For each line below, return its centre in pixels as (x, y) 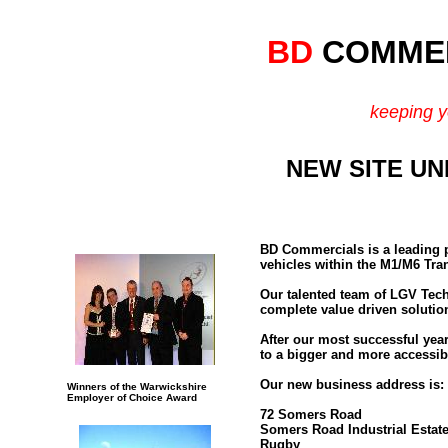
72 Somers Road (311, 414)
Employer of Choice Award (132, 397)
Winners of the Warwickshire (137, 386)
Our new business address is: (352, 384)
